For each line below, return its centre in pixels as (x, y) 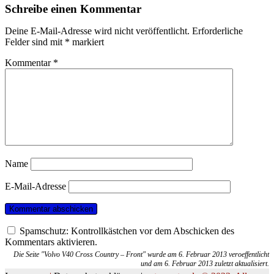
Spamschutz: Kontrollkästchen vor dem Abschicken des (126, 231)
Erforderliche (217, 31)
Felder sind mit (35, 42)
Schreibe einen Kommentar (73, 9)
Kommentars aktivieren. (51, 242)
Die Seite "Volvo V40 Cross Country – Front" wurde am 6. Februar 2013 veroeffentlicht (141, 254)
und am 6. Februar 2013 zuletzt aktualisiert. (205, 264)
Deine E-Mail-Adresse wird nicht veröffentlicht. (97, 31)
